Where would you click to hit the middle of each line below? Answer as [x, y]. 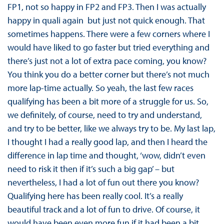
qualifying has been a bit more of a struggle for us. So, [108, 101]
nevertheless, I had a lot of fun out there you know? [103, 182]
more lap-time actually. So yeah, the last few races [100, 87]
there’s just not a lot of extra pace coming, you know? [107, 60]
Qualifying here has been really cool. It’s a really [95, 195]
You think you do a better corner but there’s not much [108, 74]
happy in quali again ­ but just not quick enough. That [106, 20]
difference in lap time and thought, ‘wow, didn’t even [106, 155]
